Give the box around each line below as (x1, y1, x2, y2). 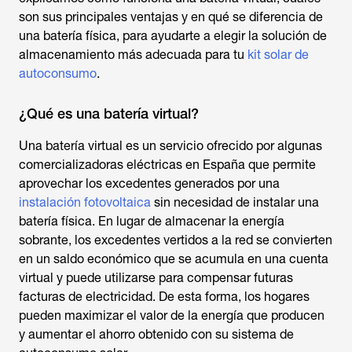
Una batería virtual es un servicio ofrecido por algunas (19, 138, 322, 153)
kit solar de (247, 47, 309, 62)
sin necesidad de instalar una (151, 195, 319, 210)
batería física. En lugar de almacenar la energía (19, 214, 284, 229)
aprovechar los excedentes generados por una (19, 176, 280, 191)
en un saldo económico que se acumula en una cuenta (19, 251, 328, 266)
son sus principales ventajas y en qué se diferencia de (19, 9, 323, 24)
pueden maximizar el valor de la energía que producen (19, 308, 324, 323)
